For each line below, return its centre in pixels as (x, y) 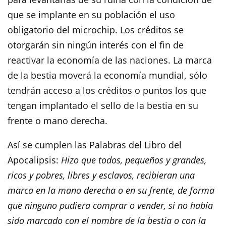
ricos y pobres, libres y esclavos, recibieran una (101, 175)
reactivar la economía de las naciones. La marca (110, 60)
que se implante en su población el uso (91, 14)
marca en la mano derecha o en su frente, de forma (111, 190)
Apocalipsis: (34, 160)
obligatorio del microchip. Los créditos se (96, 30)
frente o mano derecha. (58, 120)
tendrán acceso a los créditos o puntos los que (107, 90)
